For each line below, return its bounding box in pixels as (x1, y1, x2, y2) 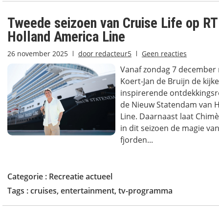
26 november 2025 (7, 49, 68, 58)
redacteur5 (93, 49, 131, 58)
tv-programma (118, 185, 173, 196)
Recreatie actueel (49, 171, 112, 182)
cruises (30, 185, 57, 196)
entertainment (61, 185, 114, 196)
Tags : (7, 185, 30, 196)
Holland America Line (7, 28, 125, 45)
